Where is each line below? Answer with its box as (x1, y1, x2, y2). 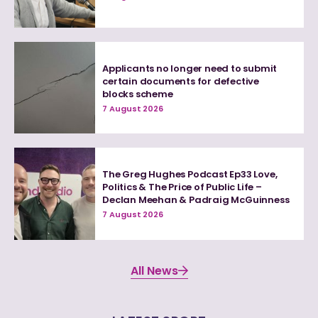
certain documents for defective (102, 74, 260, 88)
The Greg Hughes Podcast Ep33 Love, (102, 168, 278, 182)
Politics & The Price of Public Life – (102, 180, 262, 194)
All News (130, 262, 178, 279)
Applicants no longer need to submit (102, 61, 278, 75)
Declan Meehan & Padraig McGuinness (102, 193, 290, 207)
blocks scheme (102, 87, 173, 101)
